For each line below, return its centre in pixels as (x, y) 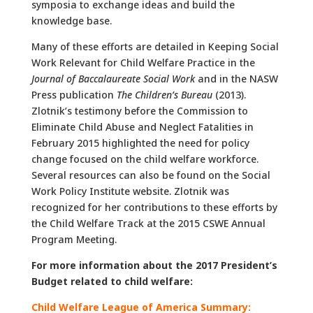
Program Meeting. (74, 240)
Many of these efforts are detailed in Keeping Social (155, 47)
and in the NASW (236, 79)
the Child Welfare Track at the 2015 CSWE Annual (148, 224)
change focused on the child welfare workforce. (145, 159)
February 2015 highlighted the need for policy (140, 143)
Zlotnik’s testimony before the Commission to (139, 111)
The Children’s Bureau (164, 95)
